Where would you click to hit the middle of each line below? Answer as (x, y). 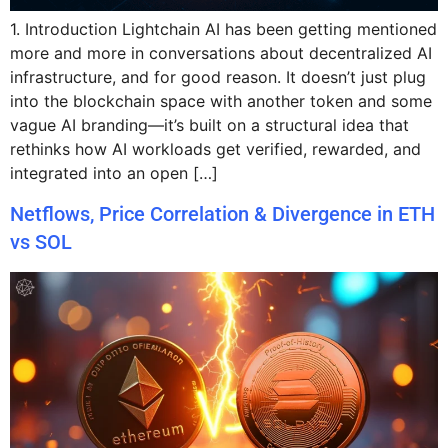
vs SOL (41, 241)
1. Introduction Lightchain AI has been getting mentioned (223, 29)
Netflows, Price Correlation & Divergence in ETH (222, 213)
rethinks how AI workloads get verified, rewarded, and (215, 149)
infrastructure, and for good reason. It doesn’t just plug (218, 77)
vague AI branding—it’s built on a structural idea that (209, 125)
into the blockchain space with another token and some (221, 101)
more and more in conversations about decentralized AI (221, 53)
